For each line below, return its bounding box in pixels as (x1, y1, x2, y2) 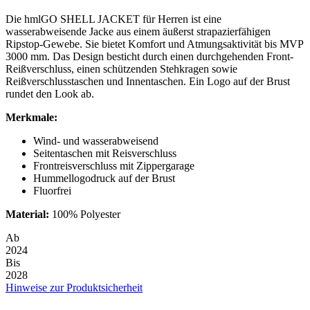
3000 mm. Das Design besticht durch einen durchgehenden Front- (6, 50, 293, 62)
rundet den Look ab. (6, 87, 94, 100)
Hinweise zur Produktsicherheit (6, 281, 143, 293)
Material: (6, 208, 49, 220)
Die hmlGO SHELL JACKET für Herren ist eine (6, 12, 221, 25)
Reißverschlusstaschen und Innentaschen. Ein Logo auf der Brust (6, 75, 290, 87)
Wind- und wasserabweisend (33, 134, 158, 147)
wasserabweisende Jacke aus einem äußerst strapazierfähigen (6, 25, 271, 37)
